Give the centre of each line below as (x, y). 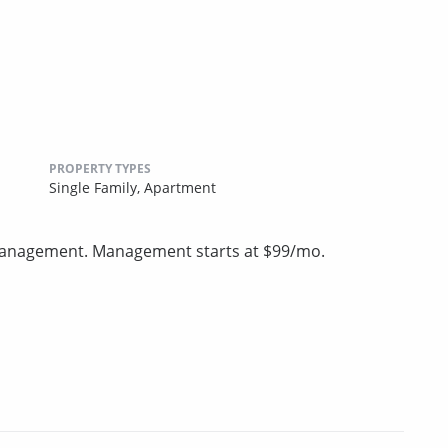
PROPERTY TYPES (100, 169)
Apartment (180, 188)
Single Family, (96, 188)
